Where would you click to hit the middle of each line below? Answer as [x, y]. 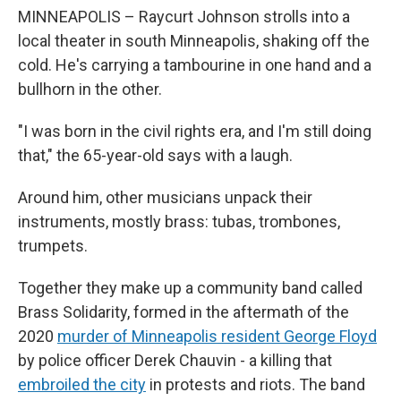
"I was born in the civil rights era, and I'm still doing [195, 131]
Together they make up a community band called [190, 288]
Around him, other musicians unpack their [165, 197]
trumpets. [53, 246]
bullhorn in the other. [90, 89]
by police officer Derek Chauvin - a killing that [175, 360]
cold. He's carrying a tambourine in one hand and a [195, 65]
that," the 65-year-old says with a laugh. [155, 155]
